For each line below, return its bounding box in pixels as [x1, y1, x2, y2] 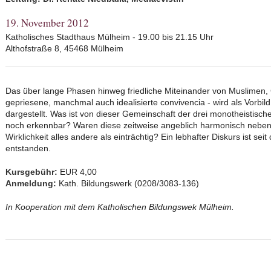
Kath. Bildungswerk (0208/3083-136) [56, 178, 199, 188]
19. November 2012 [5, 16, 89, 30]
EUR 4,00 [57, 167, 97, 177]
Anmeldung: [5, 178, 56, 188]
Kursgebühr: [5, 167, 57, 177]
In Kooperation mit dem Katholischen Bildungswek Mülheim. [5, 202, 234, 212]
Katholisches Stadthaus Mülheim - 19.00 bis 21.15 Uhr [5, 32, 214, 42]
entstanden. [5, 143, 51, 153]
